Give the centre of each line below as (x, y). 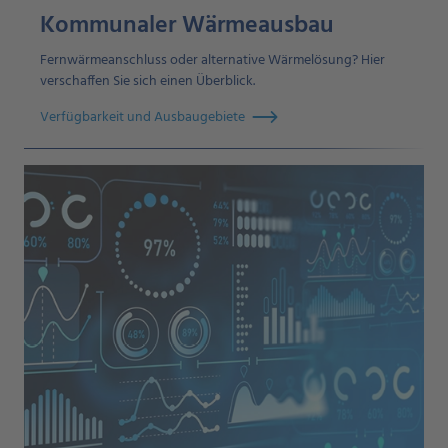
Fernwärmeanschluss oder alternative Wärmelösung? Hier (212, 61)
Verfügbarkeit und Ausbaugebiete (142, 117)
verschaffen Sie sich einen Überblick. (147, 82)
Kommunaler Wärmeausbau (187, 26)
